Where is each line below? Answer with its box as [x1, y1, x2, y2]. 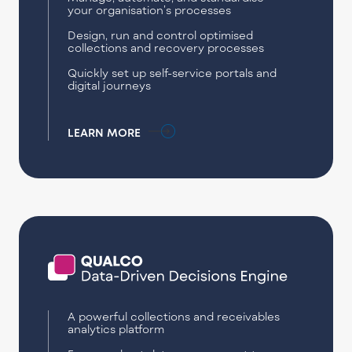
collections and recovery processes [67, 40, 264, 54]
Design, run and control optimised [67, 27, 253, 42]
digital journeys [67, 78, 151, 92]
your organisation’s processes [67, 2, 231, 16]
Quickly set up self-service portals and [67, 65, 277, 79]
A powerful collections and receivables [67, 310, 280, 324]
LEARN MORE [67, 126, 141, 140]
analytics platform [67, 322, 164, 336]
